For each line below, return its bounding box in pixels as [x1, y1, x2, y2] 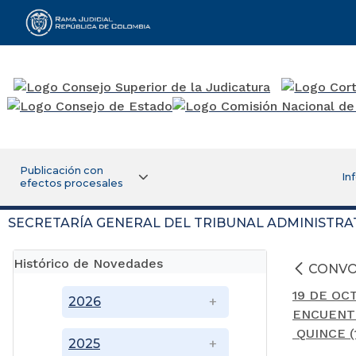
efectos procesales [19, 176, 123, 189]
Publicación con [19, 164, 103, 176]
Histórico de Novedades [14, 255, 163, 271]
